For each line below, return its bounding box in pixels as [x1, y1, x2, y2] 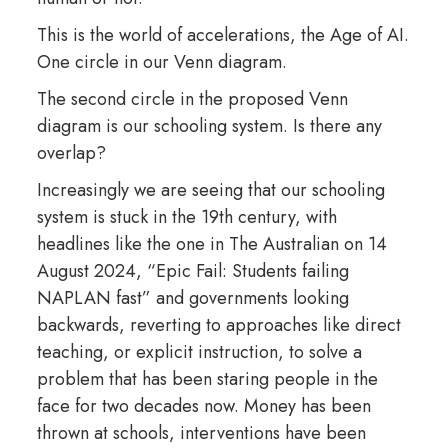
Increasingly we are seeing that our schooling [36, 176, 385, 203]
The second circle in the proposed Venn [36, 85, 348, 112]
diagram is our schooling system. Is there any [36, 112, 382, 139]
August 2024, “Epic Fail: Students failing [36, 257, 349, 284]
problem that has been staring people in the [36, 365, 378, 392]
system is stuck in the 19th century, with [36, 203, 337, 230]
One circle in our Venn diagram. [36, 48, 290, 75]
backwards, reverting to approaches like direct [36, 311, 401, 338]
